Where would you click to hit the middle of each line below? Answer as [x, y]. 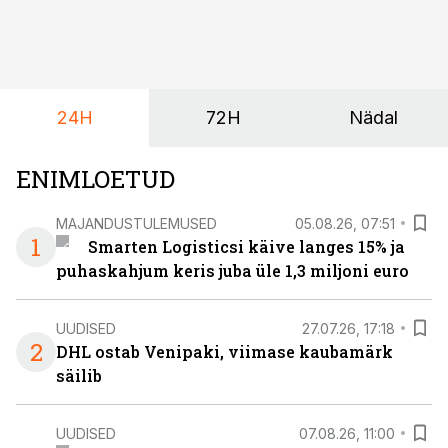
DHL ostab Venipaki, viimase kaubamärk [224, 351]
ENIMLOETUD [95, 179]
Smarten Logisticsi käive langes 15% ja [246, 246]
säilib [79, 375]
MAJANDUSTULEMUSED [136, 223]
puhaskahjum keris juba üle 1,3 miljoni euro [232, 270]
